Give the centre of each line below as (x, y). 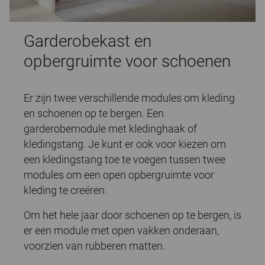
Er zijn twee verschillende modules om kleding (129, 98)
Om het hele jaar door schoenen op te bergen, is (132, 215)
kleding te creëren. (65, 190)
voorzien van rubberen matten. (94, 245)
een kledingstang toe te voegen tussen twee (125, 159)
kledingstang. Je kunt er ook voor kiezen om (125, 144)
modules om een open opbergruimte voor (119, 174)
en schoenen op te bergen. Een (94, 113)
